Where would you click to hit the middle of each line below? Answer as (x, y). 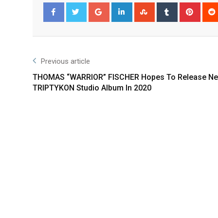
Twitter (83, 31)
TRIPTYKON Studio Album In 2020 (92, 88)
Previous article (65, 61)
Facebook (64, 31)
